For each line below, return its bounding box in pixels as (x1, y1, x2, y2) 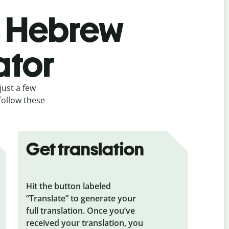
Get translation (26, 138, 144, 160)
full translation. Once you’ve (26, 204, 135, 216)
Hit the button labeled (26, 180, 111, 192)
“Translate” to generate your (26, 192, 136, 204)
